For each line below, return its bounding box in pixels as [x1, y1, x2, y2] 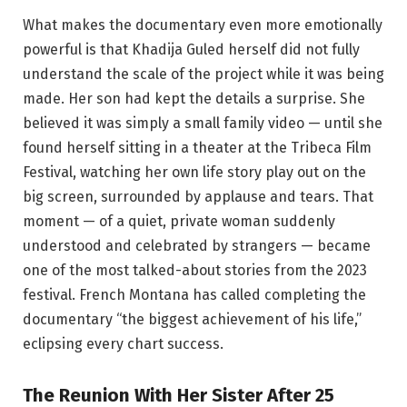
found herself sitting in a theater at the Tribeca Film [23, 139, 372, 157]
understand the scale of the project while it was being [23, 65, 384, 84]
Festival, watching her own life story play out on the [23, 164, 366, 182]
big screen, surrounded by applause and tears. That [23, 188, 373, 206]
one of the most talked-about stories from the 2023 [23, 262, 367, 280]
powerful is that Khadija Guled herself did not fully [23, 41, 360, 59]
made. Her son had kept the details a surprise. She [23, 90, 365, 108]
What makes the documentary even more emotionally [23, 16, 382, 35]
